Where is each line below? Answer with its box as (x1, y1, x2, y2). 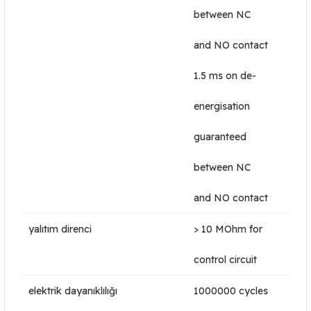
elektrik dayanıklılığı (28, 285, 117, 297)
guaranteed (194, 131, 246, 143)
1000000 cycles (194, 285, 268, 297)
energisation (194, 100, 250, 112)
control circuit (194, 253, 257, 266)
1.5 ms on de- (194, 69, 256, 82)
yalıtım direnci (28, 223, 92, 235)
